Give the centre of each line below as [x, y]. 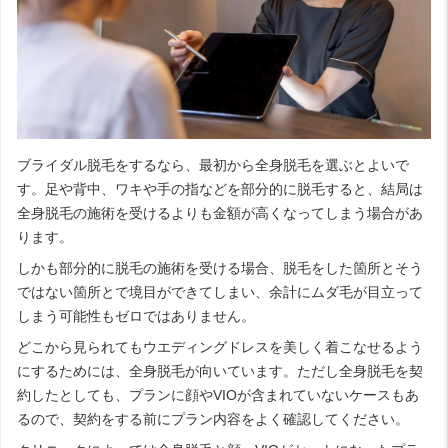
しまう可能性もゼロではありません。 [136, 315]
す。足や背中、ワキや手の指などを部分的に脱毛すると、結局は [220, 188]
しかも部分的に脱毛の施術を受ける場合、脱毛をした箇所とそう [220, 267]
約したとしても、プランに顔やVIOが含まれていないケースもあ [218, 394]
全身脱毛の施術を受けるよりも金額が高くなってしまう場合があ [220, 212]
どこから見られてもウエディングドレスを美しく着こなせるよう [220, 346]
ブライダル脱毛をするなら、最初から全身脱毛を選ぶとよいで [213, 164]
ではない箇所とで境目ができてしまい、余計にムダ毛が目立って [220, 291]
